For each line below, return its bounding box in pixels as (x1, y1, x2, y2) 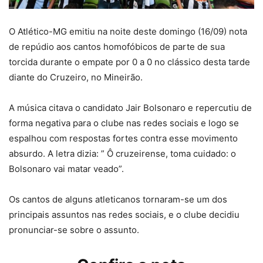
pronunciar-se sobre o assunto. (9, 224, 139, 235)
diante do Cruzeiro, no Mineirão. (9, 71, 143, 83)
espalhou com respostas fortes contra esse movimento (9, 132, 238, 144)
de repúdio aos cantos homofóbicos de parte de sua (9, 41, 225, 52)
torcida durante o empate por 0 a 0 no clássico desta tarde (9, 56, 250, 68)
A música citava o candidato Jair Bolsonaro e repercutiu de (9, 102, 252, 113)
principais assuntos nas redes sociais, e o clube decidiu (9, 208, 240, 220)
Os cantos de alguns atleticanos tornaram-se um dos (9, 193, 227, 205)
